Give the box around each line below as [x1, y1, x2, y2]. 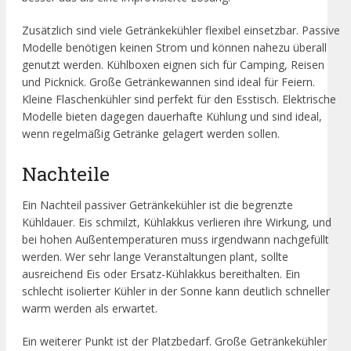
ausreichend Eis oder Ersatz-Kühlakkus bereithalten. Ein [22, 266, 300, 281]
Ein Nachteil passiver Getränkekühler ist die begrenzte [22, 197, 293, 212]
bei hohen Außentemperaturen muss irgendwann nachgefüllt [22, 231, 329, 247]
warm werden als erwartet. [22, 300, 157, 316]
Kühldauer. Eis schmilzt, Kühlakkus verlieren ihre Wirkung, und [22, 214, 331, 230]
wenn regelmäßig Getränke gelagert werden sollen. [22, 126, 280, 142]
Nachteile [22, 160, 110, 186]
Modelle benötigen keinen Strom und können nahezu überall [22, 40, 327, 56]
